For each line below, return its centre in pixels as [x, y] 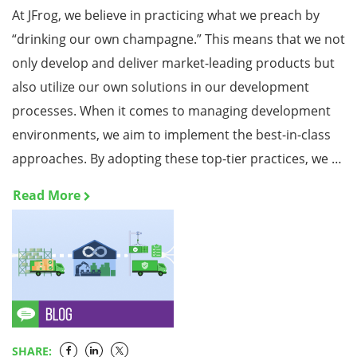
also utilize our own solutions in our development [161, 87]
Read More [47, 195]
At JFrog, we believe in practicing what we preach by [166, 15]
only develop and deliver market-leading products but [173, 63]
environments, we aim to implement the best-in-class [171, 135]
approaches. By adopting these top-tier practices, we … [177, 159]
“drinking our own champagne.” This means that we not [178, 39]
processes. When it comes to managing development [171, 111]
